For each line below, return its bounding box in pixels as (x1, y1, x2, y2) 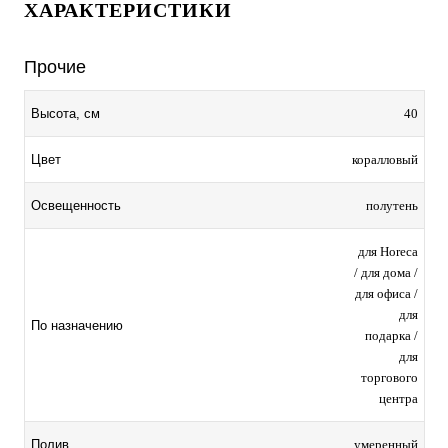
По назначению (31, 317, 123, 333)
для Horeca (358, 243, 418, 259)
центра (379, 390, 418, 406)
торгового (361, 369, 418, 385)
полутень (366, 197, 418, 213)
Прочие (24, 56, 86, 77)
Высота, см (31, 105, 100, 121)
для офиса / (355, 285, 418, 301)
